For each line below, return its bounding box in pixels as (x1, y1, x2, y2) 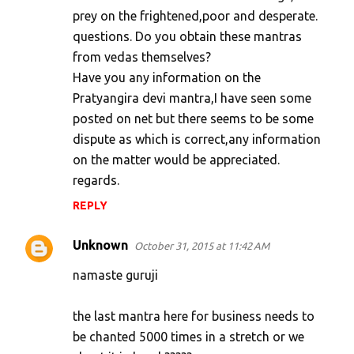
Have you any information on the (73, 70, 261, 85)
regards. (73, 173, 119, 188)
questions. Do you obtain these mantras (73, 29, 302, 44)
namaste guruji (73, 268, 158, 283)
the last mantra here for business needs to (73, 309, 314, 324)
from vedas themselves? (73, 50, 211, 65)
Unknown (73, 238, 128, 253)
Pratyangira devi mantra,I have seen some (73, 91, 311, 106)
